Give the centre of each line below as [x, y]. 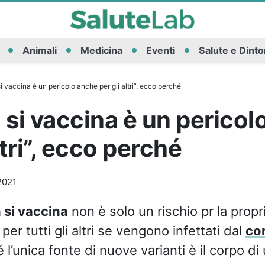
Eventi [160, 51]
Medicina [101, 51]
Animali [39, 51]
